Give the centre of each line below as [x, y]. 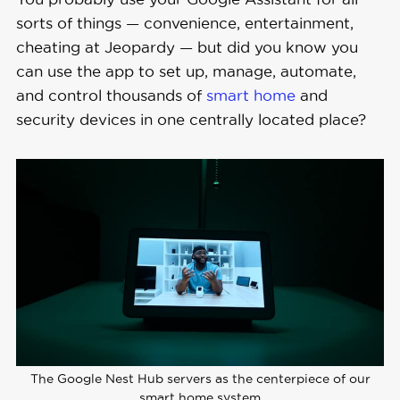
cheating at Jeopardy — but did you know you [187, 47]
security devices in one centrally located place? [191, 119]
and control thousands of [111, 95]
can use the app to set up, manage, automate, [186, 71]
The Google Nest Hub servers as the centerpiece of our [200, 378]
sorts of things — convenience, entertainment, [184, 23]
